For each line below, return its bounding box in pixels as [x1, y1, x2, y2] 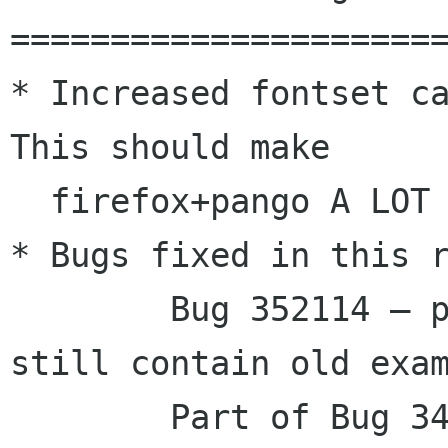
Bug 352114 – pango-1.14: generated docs [10, 289, 170, 330]
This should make [10, 127, 330, 168]
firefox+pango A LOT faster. [10, 181, 50, 222]
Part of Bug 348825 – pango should [10, 397, 170, 438]
